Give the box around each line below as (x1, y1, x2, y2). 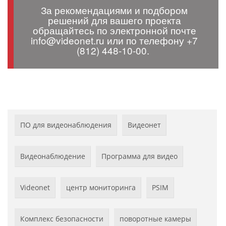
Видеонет (128, 120, 161, 130)
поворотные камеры (120, 213, 191, 223)
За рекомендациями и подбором (41, 3, 188, 17)
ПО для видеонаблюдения (20, 120, 111, 130)
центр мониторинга (66, 182, 136, 192)
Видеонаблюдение (20, 151, 85, 161)
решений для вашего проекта (47, 13, 181, 27)
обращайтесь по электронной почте (32, 23, 196, 37)
